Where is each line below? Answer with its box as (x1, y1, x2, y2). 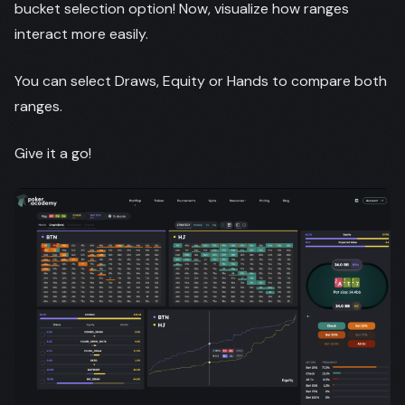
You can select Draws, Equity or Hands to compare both (14, 71, 387, 90)
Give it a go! (14, 144, 91, 163)
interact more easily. (14, 24, 148, 43)
